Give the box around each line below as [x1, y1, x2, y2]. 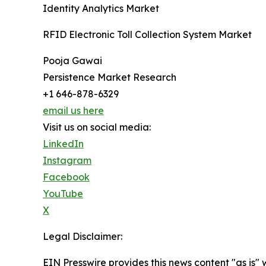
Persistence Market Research [43, 71, 176, 84]
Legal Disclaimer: [43, 230, 122, 243]
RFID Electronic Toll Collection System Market [43, 28, 252, 41]
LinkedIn [43, 138, 84, 150]
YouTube [43, 188, 83, 200]
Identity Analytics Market [43, 2, 159, 15]
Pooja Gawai [43, 55, 102, 67]
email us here [43, 104, 104, 117]
